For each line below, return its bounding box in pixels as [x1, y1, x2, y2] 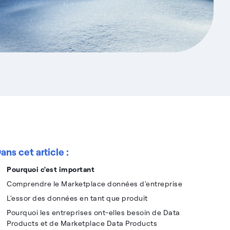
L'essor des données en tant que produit [7, 193, 148, 203]
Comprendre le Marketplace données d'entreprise [7, 179, 183, 188]
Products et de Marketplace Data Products [7, 218, 158, 228]
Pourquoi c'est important [7, 164, 95, 174]
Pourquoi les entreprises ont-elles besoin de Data [7, 207, 180, 217]
